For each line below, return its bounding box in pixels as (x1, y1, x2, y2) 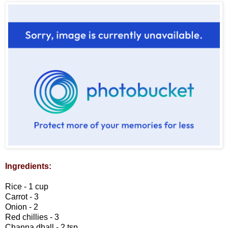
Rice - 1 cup (5, 182, 48, 191)
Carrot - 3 (5, 192, 39, 202)
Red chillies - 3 (5, 213, 59, 222)
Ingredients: (5, 162, 51, 171)
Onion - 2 (5, 203, 38, 212)
